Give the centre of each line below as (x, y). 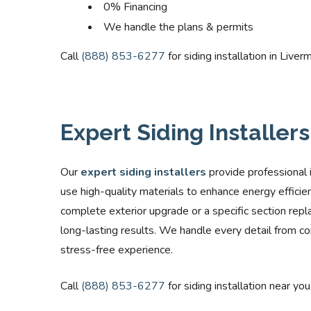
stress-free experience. (117, 250)
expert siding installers (143, 172)
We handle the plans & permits (178, 27)
